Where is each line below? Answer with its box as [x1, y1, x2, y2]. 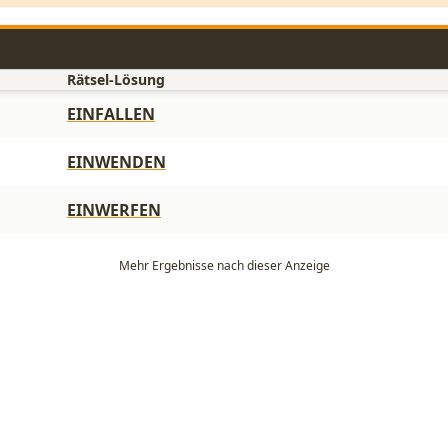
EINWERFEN [67, 199, 161, 221]
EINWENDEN [67, 151, 166, 173]
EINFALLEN [67, 103, 155, 125]
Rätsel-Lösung [67, 70, 165, 89]
